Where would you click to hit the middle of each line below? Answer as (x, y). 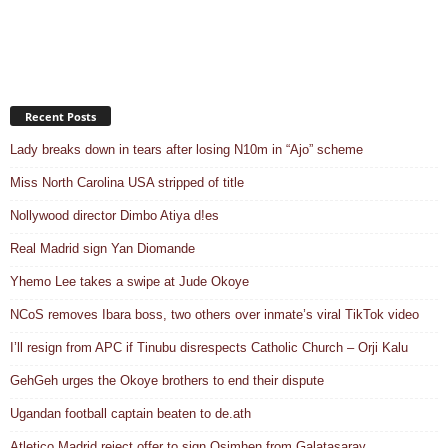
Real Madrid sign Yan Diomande (102, 249)
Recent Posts (60, 117)
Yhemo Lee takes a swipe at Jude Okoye (129, 282)
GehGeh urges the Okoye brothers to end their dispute (167, 381)
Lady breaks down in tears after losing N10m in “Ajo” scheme (186, 150)
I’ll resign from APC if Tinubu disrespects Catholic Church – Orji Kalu (209, 348)
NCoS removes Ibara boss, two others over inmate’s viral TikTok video (214, 315)
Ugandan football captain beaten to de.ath (130, 414)
